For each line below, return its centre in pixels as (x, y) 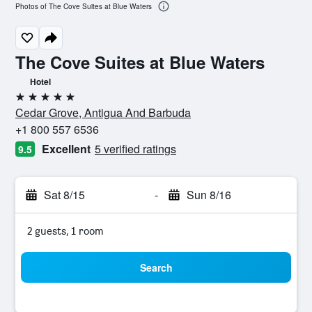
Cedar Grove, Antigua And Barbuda (103, 112)
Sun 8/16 (209, 195)
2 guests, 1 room (65, 231)
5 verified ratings (135, 149)
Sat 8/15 (64, 195)
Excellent (66, 149)
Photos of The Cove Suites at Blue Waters (84, 7)
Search (156, 267)
